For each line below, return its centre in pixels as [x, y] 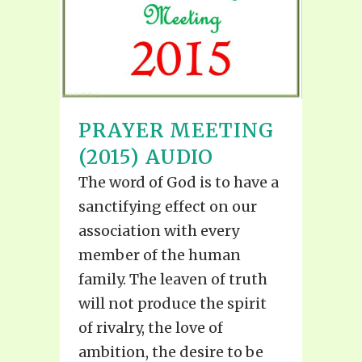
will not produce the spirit [173, 303]
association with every [159, 230]
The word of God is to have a [179, 182]
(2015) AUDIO [146, 157]
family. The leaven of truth [173, 279]
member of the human [160, 255]
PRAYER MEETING [176, 130]
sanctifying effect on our [168, 206]
